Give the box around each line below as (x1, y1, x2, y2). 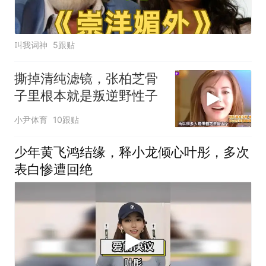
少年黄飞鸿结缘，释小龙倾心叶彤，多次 (14, 144, 249, 160)
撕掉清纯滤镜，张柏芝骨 (14, 70, 158, 86)
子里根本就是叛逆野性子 (14, 87, 158, 103)
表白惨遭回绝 (14, 161, 93, 178)
